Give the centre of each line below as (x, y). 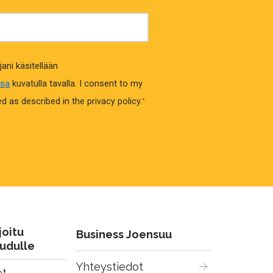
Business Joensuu (124, 235)
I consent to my (111, 83)
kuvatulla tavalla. (44, 83)
